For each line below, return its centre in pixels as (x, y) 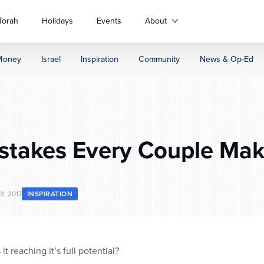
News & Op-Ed (227, 59)
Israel (51, 59)
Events (109, 21)
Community (159, 59)
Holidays (57, 21)
